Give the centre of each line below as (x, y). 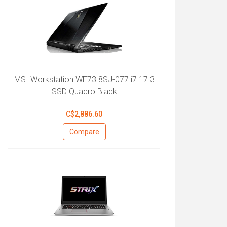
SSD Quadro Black (84, 91)
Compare (84, 132)
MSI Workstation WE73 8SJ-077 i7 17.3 (84, 79)
